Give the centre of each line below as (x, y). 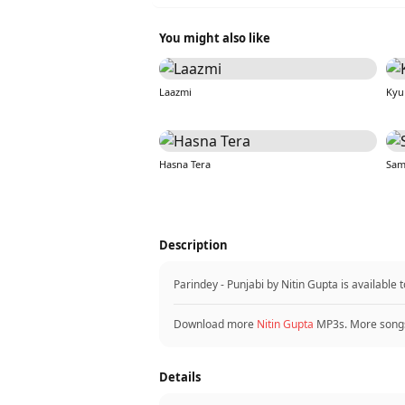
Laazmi (175, 92)
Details (180, 377)
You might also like (215, 38)
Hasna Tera (185, 164)
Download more (215, 324)
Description (193, 245)
